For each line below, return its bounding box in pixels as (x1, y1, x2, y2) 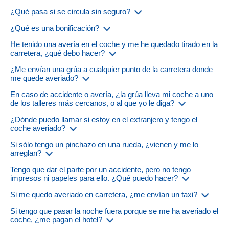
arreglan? (10, 149, 41, 158)
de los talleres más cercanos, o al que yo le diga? (10, 99, 174, 108)
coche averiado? (10, 124, 65, 133)
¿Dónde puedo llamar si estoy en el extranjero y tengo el (10, 115, 197, 124)
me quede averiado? (10, 74, 78, 83)
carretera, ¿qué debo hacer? (10, 49, 105, 58)
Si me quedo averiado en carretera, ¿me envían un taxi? (10, 190, 197, 199)
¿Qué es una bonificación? (10, 24, 99, 33)
